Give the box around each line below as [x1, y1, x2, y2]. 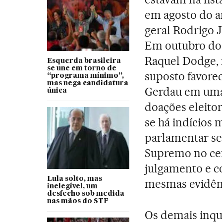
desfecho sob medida [47, 190, 124, 197]
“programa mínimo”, [47, 72, 124, 79]
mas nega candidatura [47, 79, 128, 87]
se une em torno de [47, 64, 116, 72]
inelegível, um [47, 182, 98, 190]
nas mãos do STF [47, 197, 109, 205]
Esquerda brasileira [47, 57, 121, 64]
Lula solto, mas [47, 175, 102, 182]
